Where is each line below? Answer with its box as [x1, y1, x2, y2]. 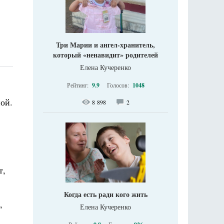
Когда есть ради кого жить [63, 189, 147, 200]
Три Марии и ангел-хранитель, [56, 39, 155, 50]
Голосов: [106, 81, 130, 89]
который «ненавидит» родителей [53, 49, 158, 60]
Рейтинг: [66, 81, 90, 89]
